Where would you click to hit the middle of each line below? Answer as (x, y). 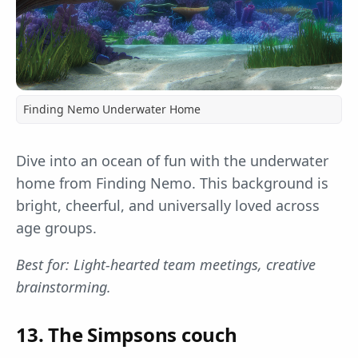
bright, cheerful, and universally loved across (168, 206)
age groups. (56, 228)
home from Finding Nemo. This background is (172, 183)
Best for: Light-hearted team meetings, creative (166, 265)
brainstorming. (64, 287)
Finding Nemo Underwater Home (112, 109)
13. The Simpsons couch (127, 335)
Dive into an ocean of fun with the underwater (172, 161)
